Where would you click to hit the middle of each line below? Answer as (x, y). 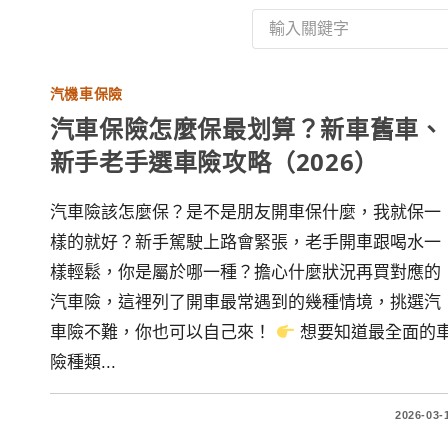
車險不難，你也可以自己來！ (162, 332)
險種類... (82, 362)
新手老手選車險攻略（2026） (214, 161)
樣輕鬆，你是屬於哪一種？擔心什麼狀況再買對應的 (245, 272)
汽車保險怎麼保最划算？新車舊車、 (246, 128)
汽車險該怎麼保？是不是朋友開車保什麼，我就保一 (245, 212)
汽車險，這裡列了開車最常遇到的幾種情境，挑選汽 (245, 302)
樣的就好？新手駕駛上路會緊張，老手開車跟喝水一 (245, 242)
